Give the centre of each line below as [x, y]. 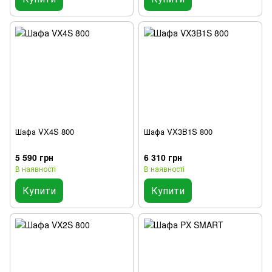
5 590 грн [34, 157]
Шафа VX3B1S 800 [178, 131]
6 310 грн [163, 157]
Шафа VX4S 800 [45, 131]
